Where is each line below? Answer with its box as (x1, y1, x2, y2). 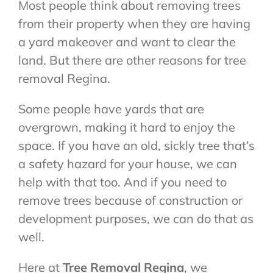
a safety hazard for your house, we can (18, 156, 237, 172)
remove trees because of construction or (18, 193, 243, 208)
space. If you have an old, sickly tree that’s (18, 138, 255, 154)
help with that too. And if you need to (18, 174, 227, 190)
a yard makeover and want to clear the (18, 34, 236, 50)
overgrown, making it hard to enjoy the (18, 119, 235, 135)
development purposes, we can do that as (18, 211, 253, 227)
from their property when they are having (18, 16, 250, 32)
